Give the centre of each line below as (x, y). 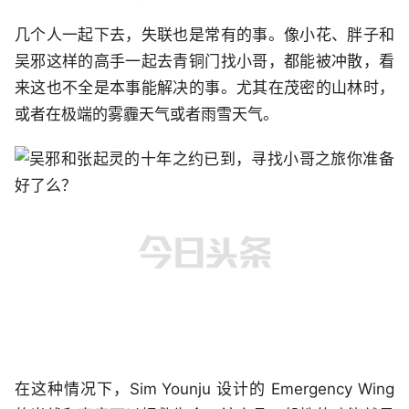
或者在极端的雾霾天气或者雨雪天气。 (147, 114)
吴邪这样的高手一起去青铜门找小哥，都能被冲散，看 (204, 61)
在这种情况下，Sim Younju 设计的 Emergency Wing (204, 389)
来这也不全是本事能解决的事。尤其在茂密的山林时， (204, 87)
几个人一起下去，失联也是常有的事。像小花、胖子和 (204, 34)
